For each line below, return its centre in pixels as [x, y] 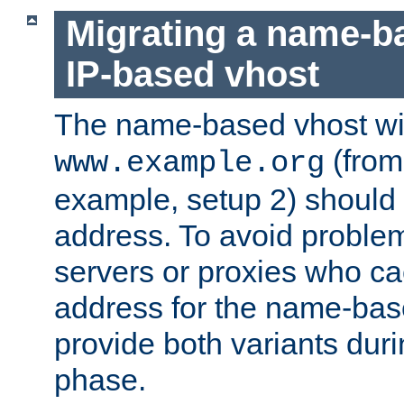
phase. [100, 379]
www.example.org [189, 163]
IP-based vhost [192, 74]
